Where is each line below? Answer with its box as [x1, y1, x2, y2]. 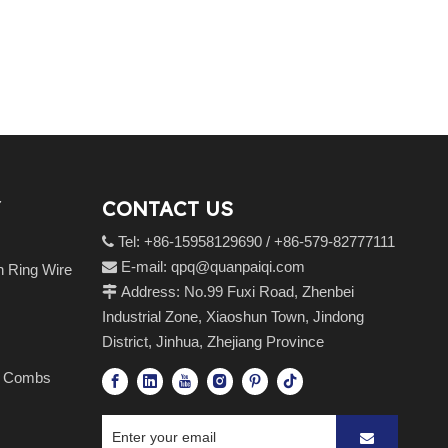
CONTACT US [101, 196, 233, 221]
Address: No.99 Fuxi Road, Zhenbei [116, 283, 354, 300]
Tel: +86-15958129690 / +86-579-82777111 [113, 233, 395, 250]
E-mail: [116, 258, 171, 275]
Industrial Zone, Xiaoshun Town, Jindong [101, 308, 364, 325]
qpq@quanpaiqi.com [170, 258, 305, 275]
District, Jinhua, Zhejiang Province [101, 333, 324, 350]
